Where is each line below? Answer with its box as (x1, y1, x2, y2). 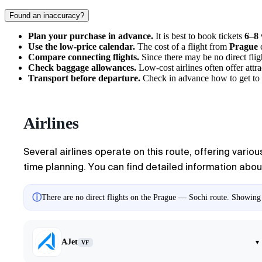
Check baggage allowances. (28, 63, 136, 73)
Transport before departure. (28, 73, 140, 83)
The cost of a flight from (135, 42, 229, 51)
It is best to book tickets (153, 31, 244, 41)
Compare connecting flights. (28, 52, 139, 62)
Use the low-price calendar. (28, 42, 135, 51)
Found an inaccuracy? (9, 11, 84, 20)
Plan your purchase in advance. (28, 31, 153, 41)
